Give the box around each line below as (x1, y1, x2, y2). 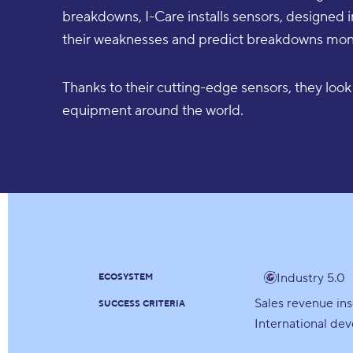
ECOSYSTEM (98, 271, 154, 283)
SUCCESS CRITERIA (98, 298, 186, 310)
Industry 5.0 (277, 269, 346, 286)
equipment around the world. (62, 102, 244, 121)
